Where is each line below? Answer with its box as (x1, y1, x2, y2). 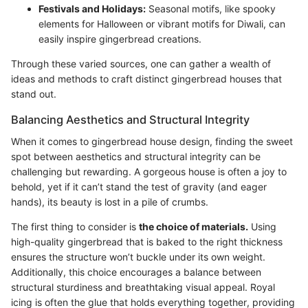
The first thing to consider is (11, 221, 139, 233)
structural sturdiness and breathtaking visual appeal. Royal (11, 281, 275, 294)
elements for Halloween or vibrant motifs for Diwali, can (38, 18, 285, 30)
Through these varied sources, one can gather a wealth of (11, 58, 271, 70)
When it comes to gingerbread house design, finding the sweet (11, 135, 293, 148)
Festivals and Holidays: (38, 3, 146, 15)
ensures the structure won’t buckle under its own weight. (11, 251, 265, 263)
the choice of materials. (139, 221, 248, 233)
